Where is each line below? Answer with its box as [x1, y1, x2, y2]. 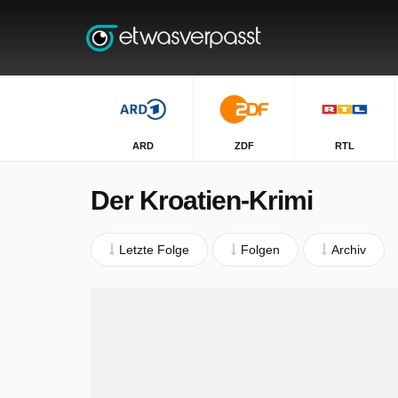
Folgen [241, 243, 280, 257]
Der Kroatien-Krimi [91, 186, 313, 215]
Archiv [331, 243, 366, 257]
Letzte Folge [119, 243, 189, 257]
